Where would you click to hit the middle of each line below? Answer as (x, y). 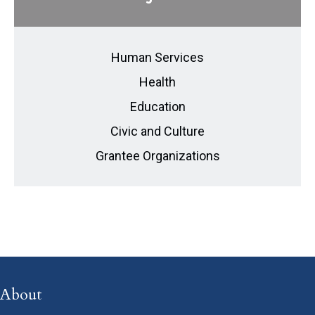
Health (157, 82)
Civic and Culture (157, 131)
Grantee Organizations (157, 155)
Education (157, 106)
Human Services (157, 57)
